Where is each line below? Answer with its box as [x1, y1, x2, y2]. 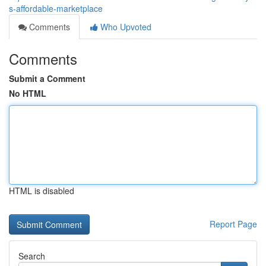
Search [18, 250, 45, 262]
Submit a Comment [9, 72, 85, 84]
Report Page [210, 218, 257, 230]
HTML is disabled [9, 185, 74, 197]
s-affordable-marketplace [9, 2, 103, 14]
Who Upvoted [98, 21, 151, 33]
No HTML [9, 87, 46, 99]
